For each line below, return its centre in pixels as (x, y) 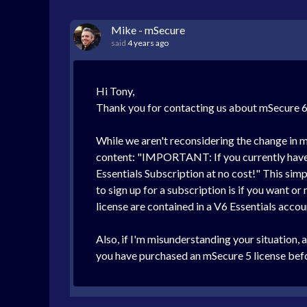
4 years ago (148, 43)
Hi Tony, (115, 91)
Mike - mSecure (148, 30)
